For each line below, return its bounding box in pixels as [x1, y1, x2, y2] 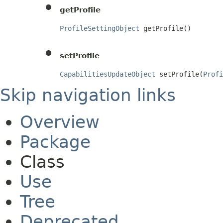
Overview [20, 111, 100, 132]
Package [20, 131, 91, 152]
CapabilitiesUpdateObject [60, 70, 155, 78]
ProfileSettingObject [60, 24, 139, 32]
